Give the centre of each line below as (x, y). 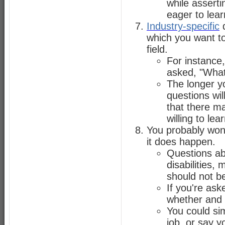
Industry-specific (183, 26)
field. (157, 49)
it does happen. (181, 142)
